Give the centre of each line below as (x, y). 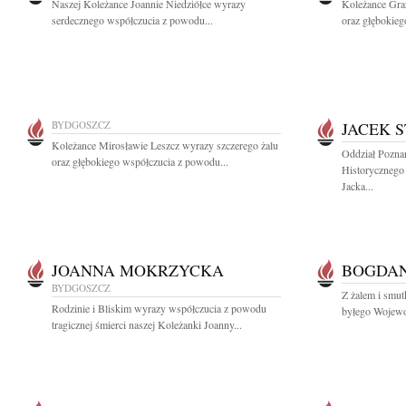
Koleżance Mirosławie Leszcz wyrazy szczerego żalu (165, 145)
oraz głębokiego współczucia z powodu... (140, 161)
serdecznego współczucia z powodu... (132, 20)
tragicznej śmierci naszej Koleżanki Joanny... (147, 324)
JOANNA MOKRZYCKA (138, 270)
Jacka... (358, 186)
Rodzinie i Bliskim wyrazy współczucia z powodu (159, 308)
